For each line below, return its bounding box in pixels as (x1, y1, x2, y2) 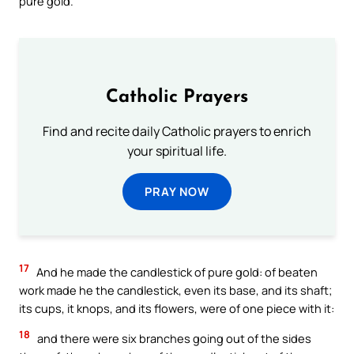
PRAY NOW (145, 183, 209, 200)
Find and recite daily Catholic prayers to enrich (43, 122, 311, 141)
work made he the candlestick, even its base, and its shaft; (19, 282, 332, 299)
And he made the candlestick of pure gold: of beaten (34, 264, 318, 281)
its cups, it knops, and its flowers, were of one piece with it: (19, 300, 334, 317)
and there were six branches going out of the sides (35, 330, 311, 347)
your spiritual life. (127, 142, 227, 160)
